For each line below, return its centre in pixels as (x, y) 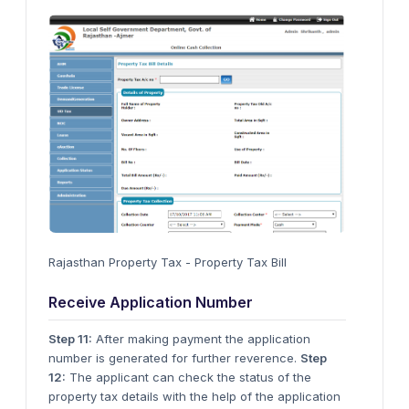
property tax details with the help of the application (194, 396)
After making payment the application (201, 338)
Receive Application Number (151, 302)
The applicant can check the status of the (189, 377)
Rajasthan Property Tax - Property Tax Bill (168, 262)
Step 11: (70, 338)
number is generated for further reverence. (174, 357)
